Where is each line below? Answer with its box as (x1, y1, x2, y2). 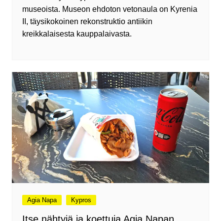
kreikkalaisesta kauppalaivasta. (22, 30, 132, 38)
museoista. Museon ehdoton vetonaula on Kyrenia (22, 5, 197, 14)
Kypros (71, 196, 91, 204)
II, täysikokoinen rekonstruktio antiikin (22, 17, 152, 26)
